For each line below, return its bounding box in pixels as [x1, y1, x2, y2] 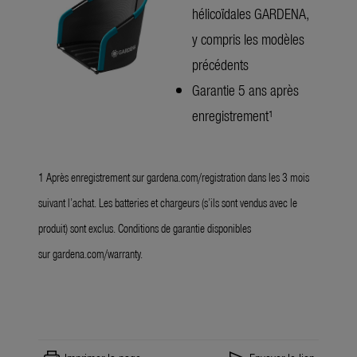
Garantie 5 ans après [192, 79, 299, 100]
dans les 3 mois [245, 170, 309, 186]
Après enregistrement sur [46, 170, 147, 186]
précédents [192, 53, 249, 74]
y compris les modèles [192, 28, 304, 49]
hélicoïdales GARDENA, [192, 2, 309, 23]
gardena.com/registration [147, 170, 245, 186]
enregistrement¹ [192, 104, 273, 125]
